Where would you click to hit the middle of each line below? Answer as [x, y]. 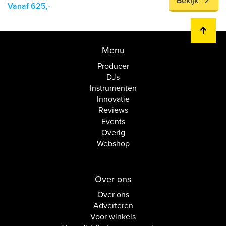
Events [113, 122]
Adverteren [113, 206]
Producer [113, 66]
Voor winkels [113, 217]
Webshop [113, 144]
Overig [113, 133]
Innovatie [113, 99]
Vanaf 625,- [29, 6]
